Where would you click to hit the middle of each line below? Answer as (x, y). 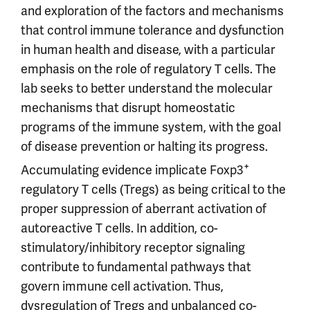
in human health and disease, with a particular (148, 50)
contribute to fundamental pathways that (136, 267)
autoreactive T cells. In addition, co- (119, 228)
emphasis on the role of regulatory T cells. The (148, 69)
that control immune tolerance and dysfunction (152, 30)
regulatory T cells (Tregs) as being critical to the (153, 190)
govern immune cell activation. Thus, (122, 286)
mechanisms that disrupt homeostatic (128, 108)
